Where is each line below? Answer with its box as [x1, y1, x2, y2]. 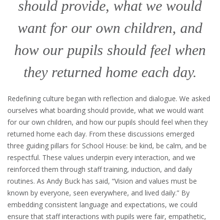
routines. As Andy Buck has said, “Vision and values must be [7, 176, 197, 186]
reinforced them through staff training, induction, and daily [7, 164, 192, 174]
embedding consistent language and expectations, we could [7, 199, 197, 209]
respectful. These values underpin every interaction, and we [7, 152, 195, 162]
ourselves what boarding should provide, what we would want [7, 105, 204, 115]
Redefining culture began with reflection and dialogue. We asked [7, 93, 210, 103]
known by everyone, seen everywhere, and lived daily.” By [7, 188, 190, 197]
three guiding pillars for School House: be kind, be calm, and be [7, 140, 207, 150]
